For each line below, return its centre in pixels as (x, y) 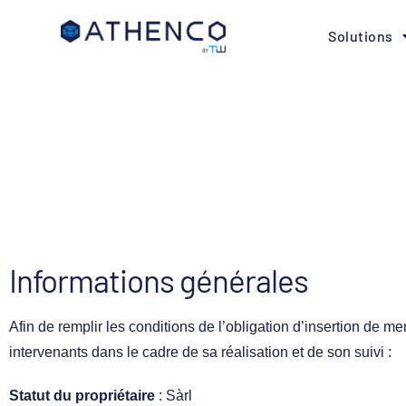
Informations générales (159, 280)
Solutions (361, 36)
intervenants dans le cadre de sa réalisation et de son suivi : (200, 352)
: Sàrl (174, 395)
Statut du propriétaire (82, 395)
